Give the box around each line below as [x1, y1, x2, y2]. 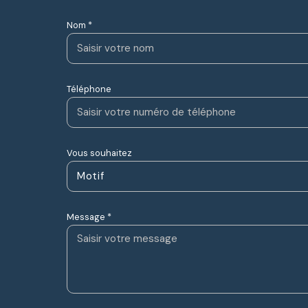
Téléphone [66, 82, 111, 95]
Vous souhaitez [66, 146, 132, 159]
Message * [66, 210, 111, 223]
